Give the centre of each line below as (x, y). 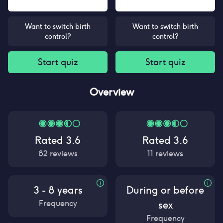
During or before (165, 190)
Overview (111, 92)
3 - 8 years (58, 190)
